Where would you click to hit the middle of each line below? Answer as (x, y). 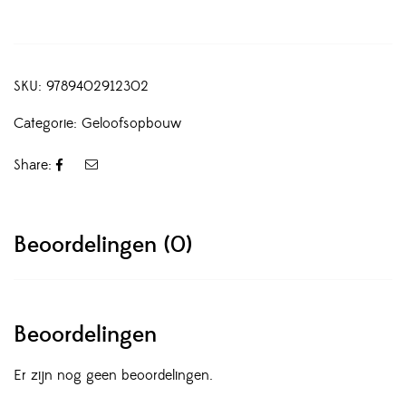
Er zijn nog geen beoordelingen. (113, 376)
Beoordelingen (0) (103, 246)
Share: (33, 165)
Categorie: (48, 123)
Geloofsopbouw (131, 123)
